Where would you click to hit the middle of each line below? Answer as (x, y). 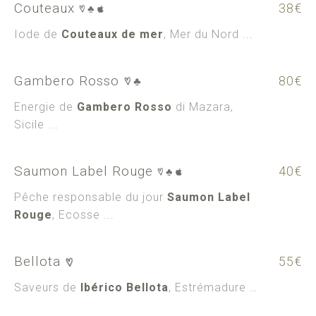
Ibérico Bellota (124, 287)
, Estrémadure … (213, 287)
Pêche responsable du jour (91, 197)
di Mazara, (203, 107)
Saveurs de (47, 287)
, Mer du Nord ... (208, 34)
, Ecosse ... (83, 215)
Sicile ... (36, 124)
